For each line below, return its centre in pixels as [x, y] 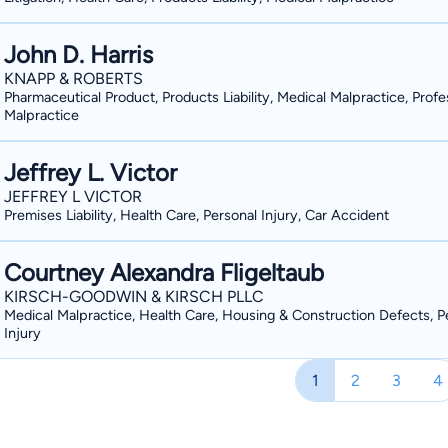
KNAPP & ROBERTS [73, 78]
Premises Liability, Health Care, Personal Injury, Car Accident [196, 215]
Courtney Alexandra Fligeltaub [164, 272]
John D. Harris [78, 54]
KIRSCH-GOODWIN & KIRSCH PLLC [134, 296]
